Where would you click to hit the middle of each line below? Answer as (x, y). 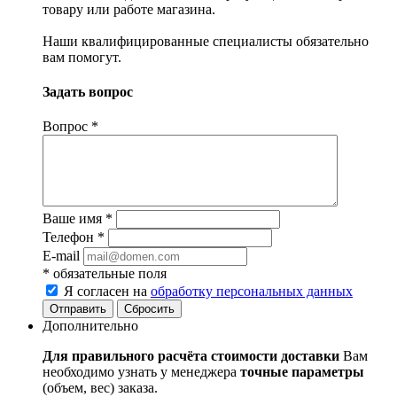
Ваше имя (74, 219)
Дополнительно (90, 326)
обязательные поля (108, 274)
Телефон (70, 237)
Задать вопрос (88, 92)
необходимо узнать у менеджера (141, 372)
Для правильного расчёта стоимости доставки (193, 356)
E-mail (61, 256)
